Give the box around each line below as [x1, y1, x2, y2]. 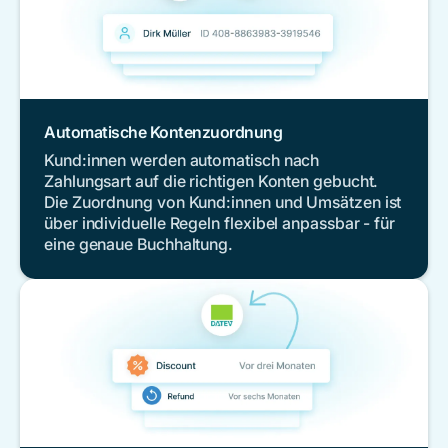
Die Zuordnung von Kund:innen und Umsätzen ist [44, 191, 402, 212]
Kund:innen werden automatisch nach [44, 149, 320, 170]
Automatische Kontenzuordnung [44, 121, 282, 142]
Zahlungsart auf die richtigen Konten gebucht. [44, 170, 379, 191]
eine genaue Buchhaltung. [44, 233, 234, 254]
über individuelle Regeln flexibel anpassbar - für [44, 212, 396, 233]
